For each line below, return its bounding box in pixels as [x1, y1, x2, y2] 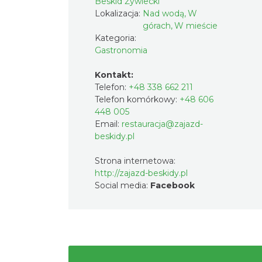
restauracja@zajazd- [122, 119, 203, 129]
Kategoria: [95, 33, 139, 43]
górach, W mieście [143, 20, 218, 31]
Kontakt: [95, 70, 133, 80]
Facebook [150, 180, 195, 191]
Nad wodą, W [143, 8, 197, 19]
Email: [95, 119, 122, 129]
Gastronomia [95, 45, 147, 56]
